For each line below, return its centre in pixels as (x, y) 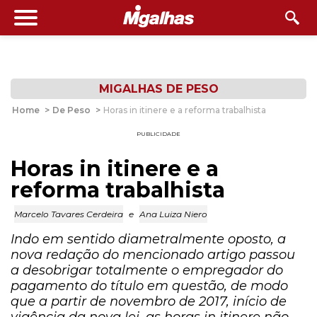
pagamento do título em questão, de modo (149, 286)
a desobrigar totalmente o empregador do (147, 270)
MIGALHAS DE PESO (158, 89)
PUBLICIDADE (158, 134)
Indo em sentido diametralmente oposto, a (148, 239)
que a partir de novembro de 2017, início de (149, 301)
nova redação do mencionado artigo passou (153, 255)
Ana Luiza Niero (173, 214)
